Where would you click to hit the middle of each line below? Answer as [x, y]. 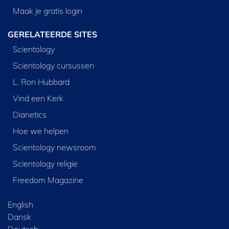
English [20, 204]
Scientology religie [45, 163]
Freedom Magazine [48, 180]
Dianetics [29, 114]
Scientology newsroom [54, 147]
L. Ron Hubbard [41, 82]
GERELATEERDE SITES [52, 34]
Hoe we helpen [40, 131]
